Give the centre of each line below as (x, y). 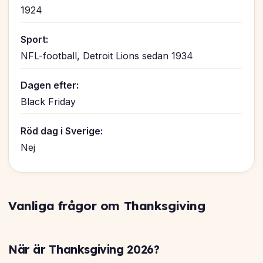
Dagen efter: (50, 85)
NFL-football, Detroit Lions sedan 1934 (107, 56)
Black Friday (48, 101)
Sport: (34, 40)
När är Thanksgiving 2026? (84, 250)
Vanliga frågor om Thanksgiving (107, 206)
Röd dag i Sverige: (62, 131)
